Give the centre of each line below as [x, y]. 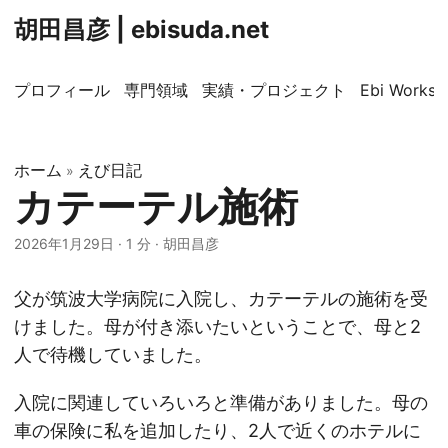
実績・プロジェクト [274, 90]
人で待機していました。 [113, 354]
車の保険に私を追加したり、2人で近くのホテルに [217, 430]
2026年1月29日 [64, 243]
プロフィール [62, 90]
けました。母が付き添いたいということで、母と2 [217, 326]
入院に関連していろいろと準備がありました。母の [221, 402]
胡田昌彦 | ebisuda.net [141, 29]
